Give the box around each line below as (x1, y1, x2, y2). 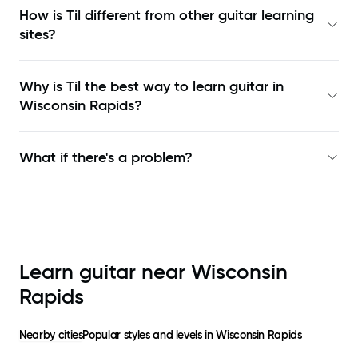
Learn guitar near (19, 259, 191, 285)
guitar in (229, 78, 284, 96)
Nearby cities (19, 328, 83, 343)
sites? (19, 26, 56, 44)
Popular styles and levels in (82, 328, 217, 343)
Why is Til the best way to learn (19, 78, 229, 96)
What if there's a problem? (19, 149, 193, 167)
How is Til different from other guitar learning (19, 6, 314, 25)
